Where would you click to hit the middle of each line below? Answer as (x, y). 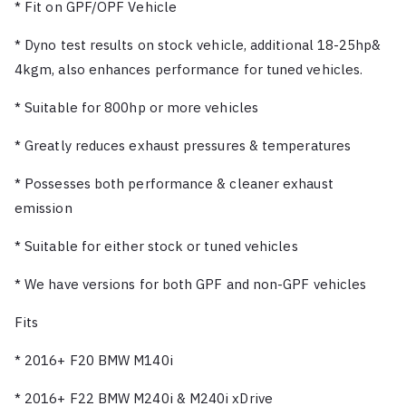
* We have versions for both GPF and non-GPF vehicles (191, 284)
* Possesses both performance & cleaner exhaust (174, 183)
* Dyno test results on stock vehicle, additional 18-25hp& (198, 44)
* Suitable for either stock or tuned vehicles (156, 246)
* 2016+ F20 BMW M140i (94, 360)
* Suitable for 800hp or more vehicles (136, 107)
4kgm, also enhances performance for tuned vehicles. (189, 69)
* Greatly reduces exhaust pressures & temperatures (183, 145)
